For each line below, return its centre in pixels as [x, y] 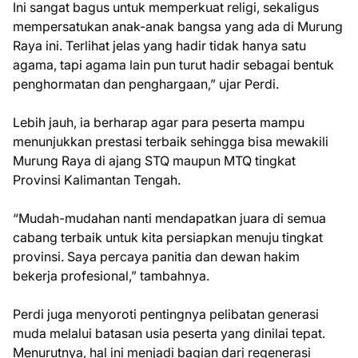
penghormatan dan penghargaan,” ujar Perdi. [146, 84]
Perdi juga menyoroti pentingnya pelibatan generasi [166, 314]
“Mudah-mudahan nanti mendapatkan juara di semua [169, 218]
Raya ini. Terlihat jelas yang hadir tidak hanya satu [159, 46]
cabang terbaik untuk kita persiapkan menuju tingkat [168, 237]
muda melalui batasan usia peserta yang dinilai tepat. [169, 333]
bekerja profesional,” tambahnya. [111, 276]
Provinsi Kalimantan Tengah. [97, 180]
